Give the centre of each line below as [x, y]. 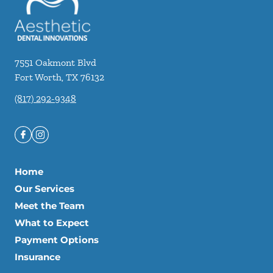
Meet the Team [50, 206]
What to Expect [52, 223]
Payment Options [57, 240]
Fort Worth [38, 77]
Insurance [37, 257]
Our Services [44, 189]
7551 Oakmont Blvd [55, 62]
